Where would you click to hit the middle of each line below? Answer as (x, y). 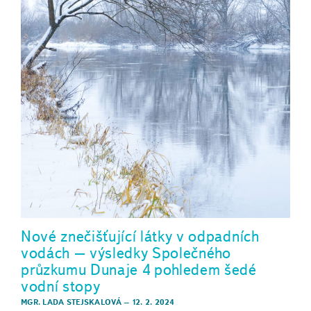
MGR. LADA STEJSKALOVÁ (71, 302)
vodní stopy (61, 286)
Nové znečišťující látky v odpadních (140, 236)
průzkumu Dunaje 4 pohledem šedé (139, 269)
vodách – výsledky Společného (126, 252)
